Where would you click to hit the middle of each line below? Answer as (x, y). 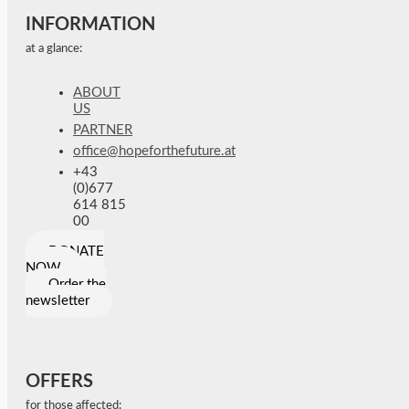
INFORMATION (90, 25)
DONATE (76, 251)
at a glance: (54, 49)
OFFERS (59, 381)
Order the (77, 284)
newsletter (58, 300)
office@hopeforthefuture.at (154, 151)
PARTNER (103, 130)
